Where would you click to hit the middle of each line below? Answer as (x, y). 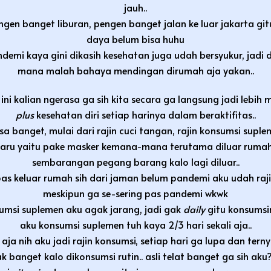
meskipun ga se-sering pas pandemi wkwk (135, 193)
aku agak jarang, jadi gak (125, 208)
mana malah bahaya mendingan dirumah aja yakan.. (135, 70)
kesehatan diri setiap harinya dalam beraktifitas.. (146, 114)
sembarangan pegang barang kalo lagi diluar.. (135, 161)
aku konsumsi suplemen (72, 224)
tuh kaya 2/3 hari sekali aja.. (189, 224)
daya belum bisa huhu (135, 38)
